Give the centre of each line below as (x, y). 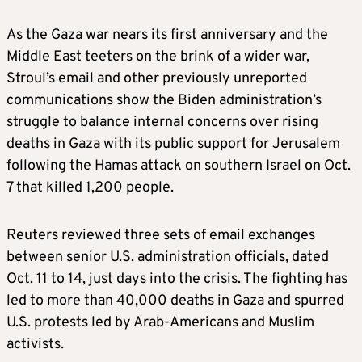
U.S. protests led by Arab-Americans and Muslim (160, 323)
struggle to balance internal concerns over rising (162, 123)
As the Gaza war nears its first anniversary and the (167, 36)
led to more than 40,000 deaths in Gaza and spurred (175, 301)
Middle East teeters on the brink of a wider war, (158, 57)
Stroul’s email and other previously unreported (157, 79)
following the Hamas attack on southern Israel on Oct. (179, 166)
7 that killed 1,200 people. (90, 188)
